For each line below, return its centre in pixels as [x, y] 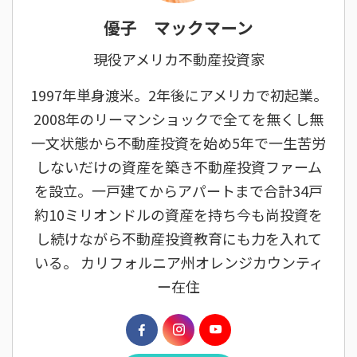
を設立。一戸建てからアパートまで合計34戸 [178, 190]
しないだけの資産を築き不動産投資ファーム [178, 166]
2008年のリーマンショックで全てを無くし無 [178, 118]
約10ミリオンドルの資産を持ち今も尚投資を [178, 214]
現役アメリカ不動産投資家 [178, 59]
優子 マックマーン [178, 27]
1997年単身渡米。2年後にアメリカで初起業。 [178, 94]
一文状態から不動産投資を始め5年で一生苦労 [178, 142]
